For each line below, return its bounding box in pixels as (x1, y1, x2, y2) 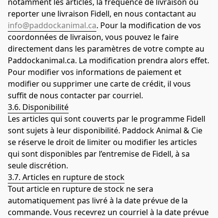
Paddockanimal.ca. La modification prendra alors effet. (8, 54, 209, 66)
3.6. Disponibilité (8, 101, 69, 112)
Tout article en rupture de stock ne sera (8, 183, 153, 194)
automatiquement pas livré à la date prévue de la (8, 195, 188, 206)
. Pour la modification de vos (96, 19, 201, 31)
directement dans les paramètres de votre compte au (8, 43, 204, 54)
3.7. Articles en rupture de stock (8, 171, 125, 182)
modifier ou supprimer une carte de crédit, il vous (8, 78, 191, 89)
